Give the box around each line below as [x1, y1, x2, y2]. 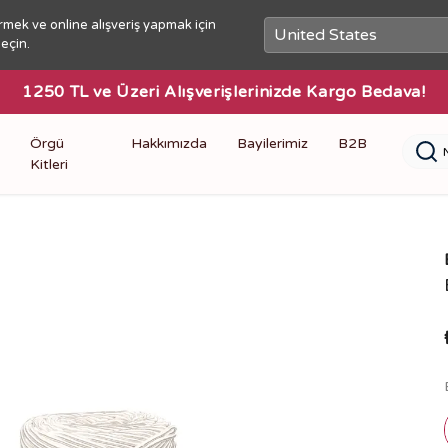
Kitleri [29, 156, 68, 173]
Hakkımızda [131, 135, 207, 152]
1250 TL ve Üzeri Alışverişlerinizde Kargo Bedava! [22, 82, 426, 102]
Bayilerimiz [237, 135, 308, 152]
